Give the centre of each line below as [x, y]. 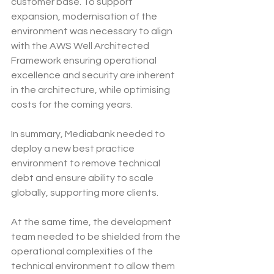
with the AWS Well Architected [81, 46]
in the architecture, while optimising [91, 90]
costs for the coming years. [72, 105]
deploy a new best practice [74, 149]
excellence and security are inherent [94, 76]
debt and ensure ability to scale [83, 178]
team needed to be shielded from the [97, 237]
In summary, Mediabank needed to [89, 134]
